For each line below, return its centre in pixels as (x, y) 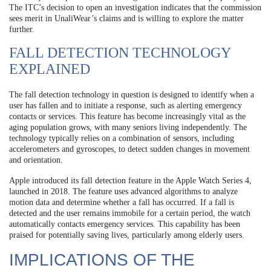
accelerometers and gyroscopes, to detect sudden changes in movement (129, 149)
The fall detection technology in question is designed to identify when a (132, 95)
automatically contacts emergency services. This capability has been (125, 224)
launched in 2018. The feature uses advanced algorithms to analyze (123, 192)
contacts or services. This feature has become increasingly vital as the (127, 117)
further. (22, 30)
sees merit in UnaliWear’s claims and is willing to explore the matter (126, 19)
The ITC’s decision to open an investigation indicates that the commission (135, 8)
